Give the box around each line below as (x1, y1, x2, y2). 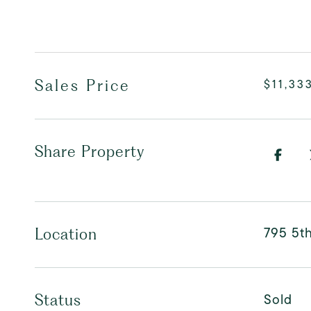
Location (35, 225, 97, 243)
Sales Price (35, 76, 131, 94)
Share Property (35, 142, 145, 160)
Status (35, 291, 81, 309)
